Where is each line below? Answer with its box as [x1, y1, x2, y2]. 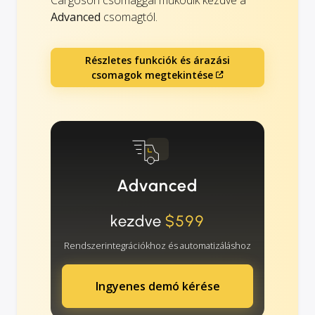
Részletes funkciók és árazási [85, 53, 230, 67]
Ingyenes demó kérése [95, 278, 220, 294]
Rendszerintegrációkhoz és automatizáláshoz [64, 238, 251, 252]
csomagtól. [101, 8, 157, 25]
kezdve [110, 211, 166, 231]
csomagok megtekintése [91, 67, 213, 82]
